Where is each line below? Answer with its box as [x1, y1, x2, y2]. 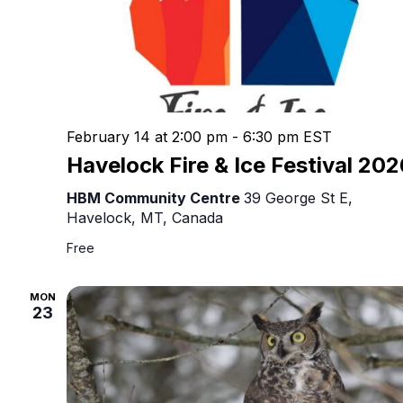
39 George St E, [244, 189, 353, 208]
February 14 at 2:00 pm [67, 128, 228, 147]
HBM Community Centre [67, 189, 244, 208]
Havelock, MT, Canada [67, 209, 223, 228]
